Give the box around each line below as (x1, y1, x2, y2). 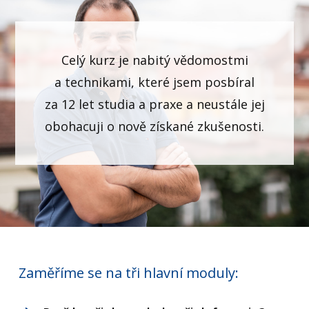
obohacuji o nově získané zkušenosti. (45, 118, 264, 134)
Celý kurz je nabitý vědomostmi (61, 52, 248, 68)
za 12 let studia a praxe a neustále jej (44, 96, 265, 112)
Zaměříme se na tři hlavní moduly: (15, 263, 239, 282)
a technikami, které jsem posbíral (54, 74, 255, 90)
